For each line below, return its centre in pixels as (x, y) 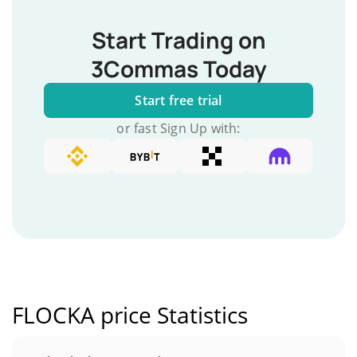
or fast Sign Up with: (178, 128)
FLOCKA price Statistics (130, 315)
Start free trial (178, 100)
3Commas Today (178, 69)
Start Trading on (178, 40)
